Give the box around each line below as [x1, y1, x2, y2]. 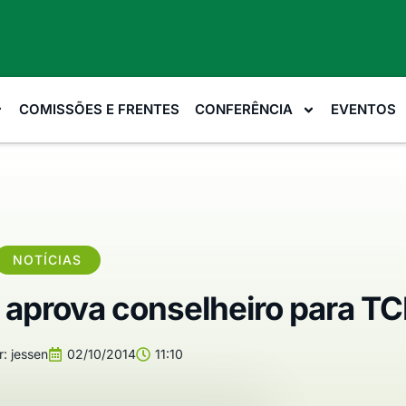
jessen [6, 346, 48, 362]
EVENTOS [330, 101, 396, 118]
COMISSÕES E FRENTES [18, 101, 179, 118]
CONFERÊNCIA [194, 101, 293, 118]
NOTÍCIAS [13, 252, 82, 267]
